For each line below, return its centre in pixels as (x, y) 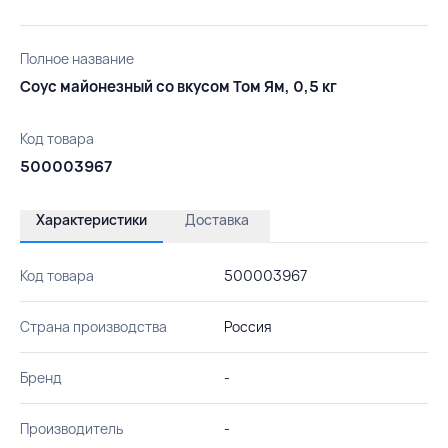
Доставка (216, 219)
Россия (247, 326)
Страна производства (93, 326)
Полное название (77, 58)
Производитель (71, 428)
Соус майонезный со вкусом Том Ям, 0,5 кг (178, 86)
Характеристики (91, 219)
